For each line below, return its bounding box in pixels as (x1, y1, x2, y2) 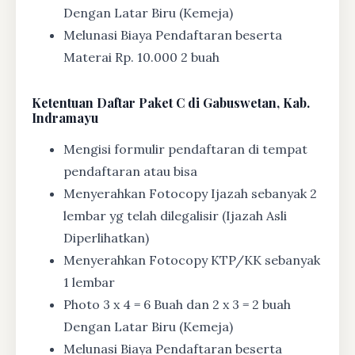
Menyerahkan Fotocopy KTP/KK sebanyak (63, 252, 320, 269)
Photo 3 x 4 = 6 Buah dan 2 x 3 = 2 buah (63, 296, 291, 313)
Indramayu (32, 109, 98, 127)
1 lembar (63, 274, 115, 291)
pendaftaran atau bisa (63, 163, 197, 180)
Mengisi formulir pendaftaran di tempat (63, 141, 307, 158)
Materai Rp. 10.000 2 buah (63, 49, 219, 66)
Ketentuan (32, 94, 94, 112)
